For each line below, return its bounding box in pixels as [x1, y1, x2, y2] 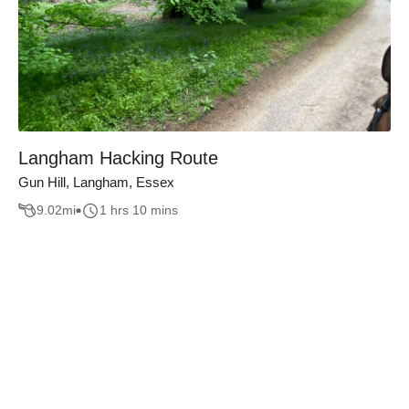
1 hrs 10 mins [100, 203, 178, 218]
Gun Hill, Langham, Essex [18, 174, 174, 190]
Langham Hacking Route [18, 148, 218, 168]
